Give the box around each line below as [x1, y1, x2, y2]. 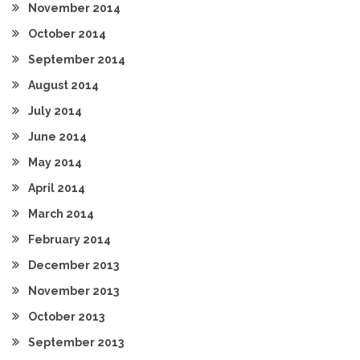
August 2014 [28, 79, 99, 92]
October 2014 [28, 27, 106, 40]
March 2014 [28, 207, 94, 220]
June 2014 [28, 130, 87, 143]
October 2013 [28, 310, 104, 323]
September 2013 [28, 336, 124, 349]
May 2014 [28, 156, 82, 169]
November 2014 [28, 2, 121, 14]
